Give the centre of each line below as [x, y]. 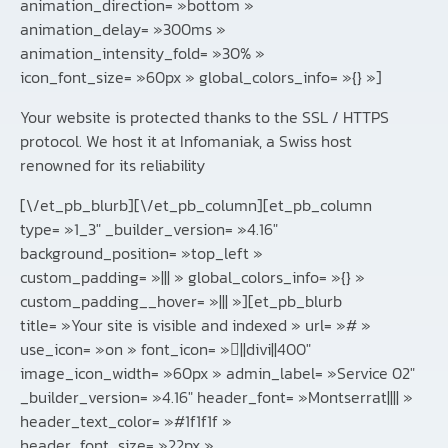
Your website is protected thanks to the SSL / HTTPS [204, 117]
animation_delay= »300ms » [123, 29]
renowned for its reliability [112, 165]
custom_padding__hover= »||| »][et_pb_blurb [181, 301]
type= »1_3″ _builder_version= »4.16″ [149, 229]
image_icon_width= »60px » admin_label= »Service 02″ [217, 373]
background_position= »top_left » [141, 253]
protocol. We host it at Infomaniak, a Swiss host [186, 141]
